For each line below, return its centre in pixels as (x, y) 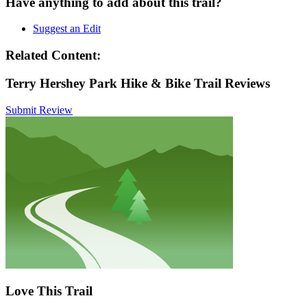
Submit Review (39, 110)
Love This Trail (49, 291)
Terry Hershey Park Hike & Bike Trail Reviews (138, 83)
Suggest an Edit (67, 29)
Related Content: (53, 56)
